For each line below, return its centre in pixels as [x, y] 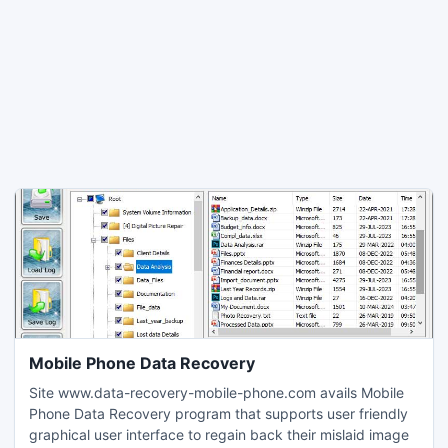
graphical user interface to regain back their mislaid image [219, 434]
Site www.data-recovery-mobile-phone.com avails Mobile [216, 392]
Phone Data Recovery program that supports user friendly [218, 413]
